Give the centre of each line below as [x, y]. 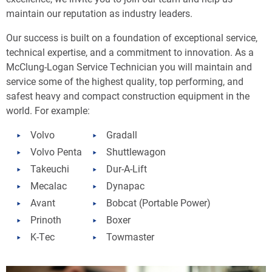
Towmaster [130, 236]
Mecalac [49, 185]
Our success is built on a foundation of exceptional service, [132, 37]
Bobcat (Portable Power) [158, 202]
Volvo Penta [56, 151]
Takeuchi [50, 168]
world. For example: [48, 110]
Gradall [122, 134]
